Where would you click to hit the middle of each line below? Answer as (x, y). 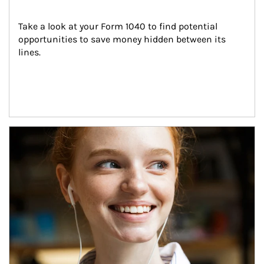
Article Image (37, 132)
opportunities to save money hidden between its (123, 39)
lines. (29, 52)
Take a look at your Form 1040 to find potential (119, 26)
